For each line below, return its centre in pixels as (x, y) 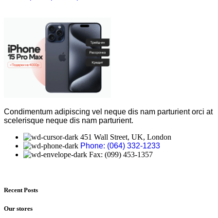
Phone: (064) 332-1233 (120, 145)
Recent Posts (21, 190)
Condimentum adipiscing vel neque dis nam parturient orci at (108, 111)
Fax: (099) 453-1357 (121, 154)
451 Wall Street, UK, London (126, 137)
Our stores (18, 208)
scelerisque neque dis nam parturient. (69, 120)
